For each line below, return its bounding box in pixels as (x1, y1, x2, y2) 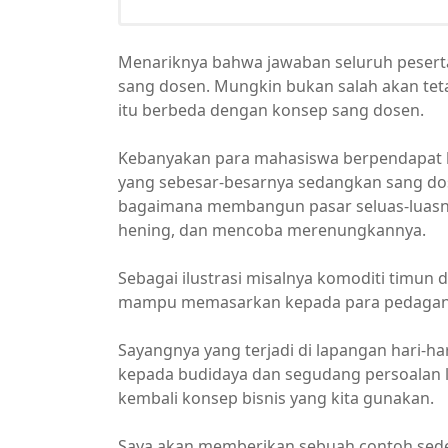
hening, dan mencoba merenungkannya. (118, 219, 426, 241)
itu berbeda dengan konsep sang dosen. (118, 99, 424, 121)
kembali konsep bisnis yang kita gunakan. (118, 387, 434, 409)
